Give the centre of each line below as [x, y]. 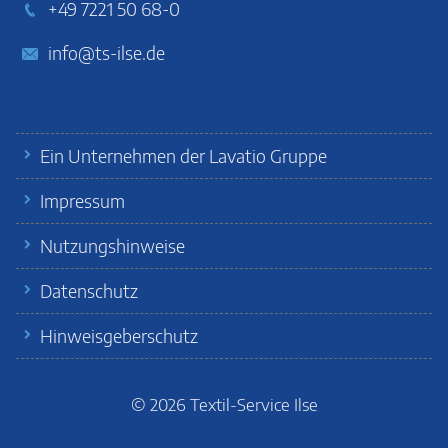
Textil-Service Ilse [253, 404]
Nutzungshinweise [112, 245]
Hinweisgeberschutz [119, 335]
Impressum [82, 200]
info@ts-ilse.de [106, 52]
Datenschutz [89, 290]
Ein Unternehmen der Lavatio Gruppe [183, 155]
